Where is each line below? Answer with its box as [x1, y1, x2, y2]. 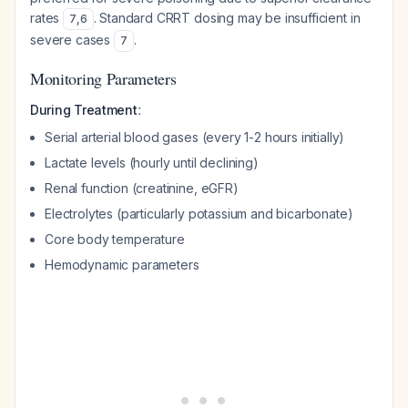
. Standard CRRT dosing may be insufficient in [93, 10, 361, 25]
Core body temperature [45, 231, 185, 247]
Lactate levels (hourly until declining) [45, 155, 259, 170]
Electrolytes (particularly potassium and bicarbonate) [45, 206, 353, 221]
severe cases [30, 32, 114, 47]
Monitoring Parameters [30, 67, 177, 89]
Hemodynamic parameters [45, 257, 199, 272]
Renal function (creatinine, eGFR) [45, 180, 239, 196]
